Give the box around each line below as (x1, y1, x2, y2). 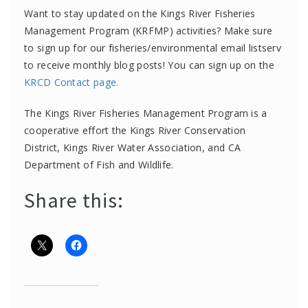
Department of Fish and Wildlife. (24, 157, 174, 171)
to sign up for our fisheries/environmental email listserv (24, 41, 282, 54)
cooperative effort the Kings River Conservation (24, 123, 246, 137)
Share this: (24, 186, 124, 213)
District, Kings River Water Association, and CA (24, 140, 241, 154)
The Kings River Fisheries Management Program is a (24, 106, 267, 120)
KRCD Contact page (24, 75, 117, 89)
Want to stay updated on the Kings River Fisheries (24, 6, 256, 20)
